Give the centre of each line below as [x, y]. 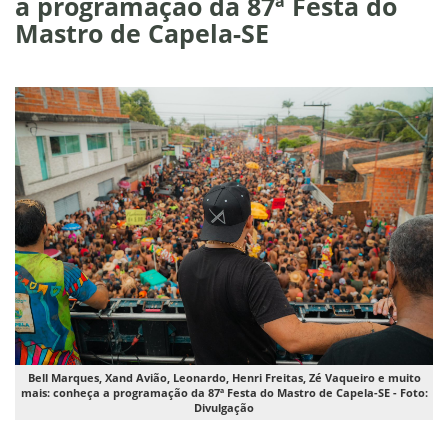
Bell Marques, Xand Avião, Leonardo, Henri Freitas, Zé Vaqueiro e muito [224, 378]
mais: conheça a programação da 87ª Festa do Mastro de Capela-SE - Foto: [224, 393]
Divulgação [224, 408]
